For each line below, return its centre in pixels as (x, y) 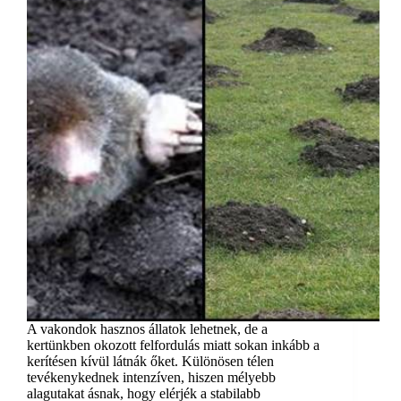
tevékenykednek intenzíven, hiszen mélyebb (151, 378)
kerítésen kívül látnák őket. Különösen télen (150, 362)
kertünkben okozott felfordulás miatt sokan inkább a (173, 346)
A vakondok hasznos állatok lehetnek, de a (147, 329)
